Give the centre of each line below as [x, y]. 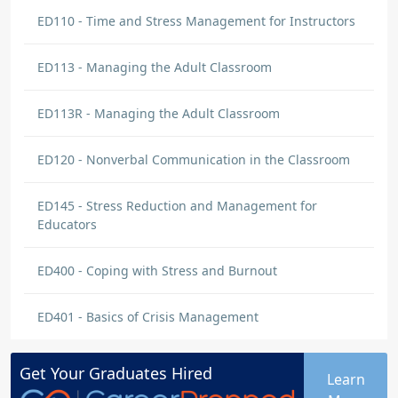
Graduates [128, 373]
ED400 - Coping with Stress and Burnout [157, 271]
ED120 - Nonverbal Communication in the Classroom [194, 159]
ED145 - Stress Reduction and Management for [177, 206]
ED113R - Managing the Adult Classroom [159, 113]
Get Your [54, 373]
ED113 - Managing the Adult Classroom [155, 67]
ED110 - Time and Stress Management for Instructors [196, 21]
